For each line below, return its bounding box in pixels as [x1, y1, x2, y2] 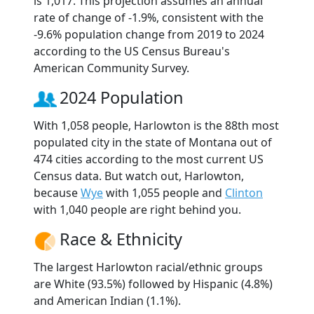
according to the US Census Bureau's [34, 43, 230, 60]
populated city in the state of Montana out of [34, 135, 272, 151]
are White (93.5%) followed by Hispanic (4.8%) [34, 276, 273, 292]
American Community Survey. [34, 60, 189, 76]
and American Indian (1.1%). [34, 293, 181, 309]
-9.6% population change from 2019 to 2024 [34, 27, 264, 43]
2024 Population [60, 86, 184, 109]
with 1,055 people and [103, 185, 225, 201]
